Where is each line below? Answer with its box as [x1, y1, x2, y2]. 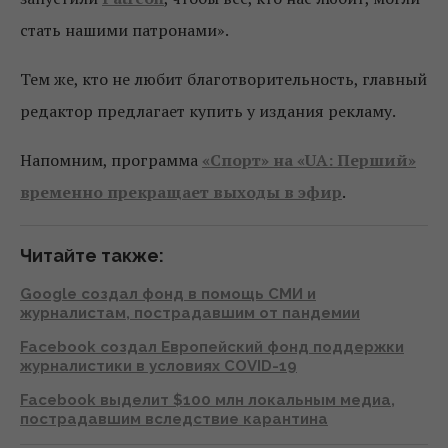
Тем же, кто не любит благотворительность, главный [20, 68, 427, 91]
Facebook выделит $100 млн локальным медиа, [20, 391, 395, 410]
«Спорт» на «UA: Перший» [202, 149, 416, 172]
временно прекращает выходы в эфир [20, 181, 342, 204]
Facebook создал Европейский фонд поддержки [20, 338, 404, 357]
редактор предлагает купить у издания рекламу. [20, 100, 396, 123]
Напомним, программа [20, 149, 202, 172]
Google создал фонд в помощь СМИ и [20, 285, 316, 304]
